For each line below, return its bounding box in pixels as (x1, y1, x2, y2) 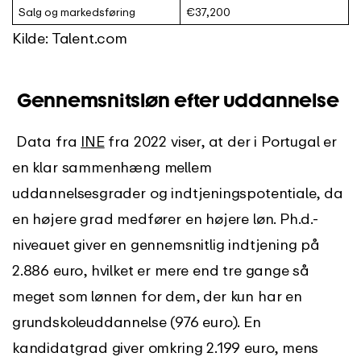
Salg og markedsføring (18, 5, 135, 19)
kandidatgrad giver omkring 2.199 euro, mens (12, 338, 319, 356)
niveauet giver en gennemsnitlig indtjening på (12, 234, 320, 253)
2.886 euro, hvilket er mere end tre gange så (12, 260, 310, 279)
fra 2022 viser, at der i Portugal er (104, 131, 338, 150)
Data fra (12, 131, 81, 150)
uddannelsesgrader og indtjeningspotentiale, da (12, 183, 343, 201)
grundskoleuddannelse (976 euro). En (12, 312, 261, 330)
